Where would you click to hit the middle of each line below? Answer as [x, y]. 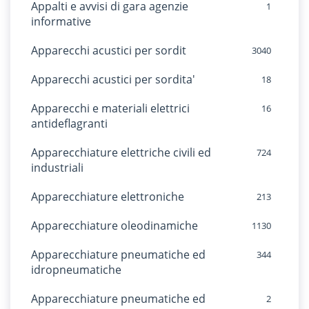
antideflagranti [69, 123]
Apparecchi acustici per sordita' [113, 79]
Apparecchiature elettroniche [108, 197]
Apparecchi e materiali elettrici [110, 108]
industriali [57, 168]
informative [61, 21]
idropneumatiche [76, 270]
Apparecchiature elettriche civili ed [121, 152]
